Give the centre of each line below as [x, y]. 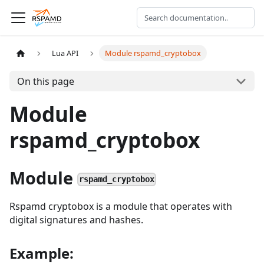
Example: [42, 253]
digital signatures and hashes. [76, 220]
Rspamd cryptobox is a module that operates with [121, 206]
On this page [45, 81]
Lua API [65, 53]
